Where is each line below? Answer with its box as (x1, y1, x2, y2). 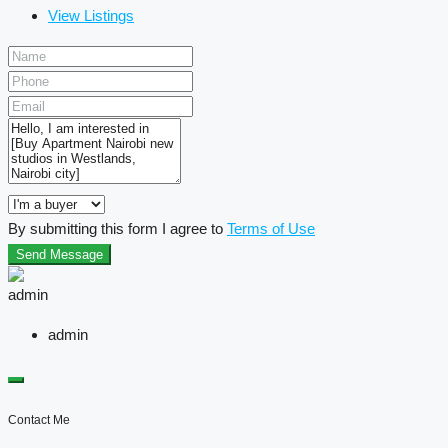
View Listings (48, 7, 134, 25)
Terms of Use (227, 220, 315, 238)
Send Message (16, 247, 103, 263)
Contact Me (8, 412, 70, 427)
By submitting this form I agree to (8, 220, 227, 238)
